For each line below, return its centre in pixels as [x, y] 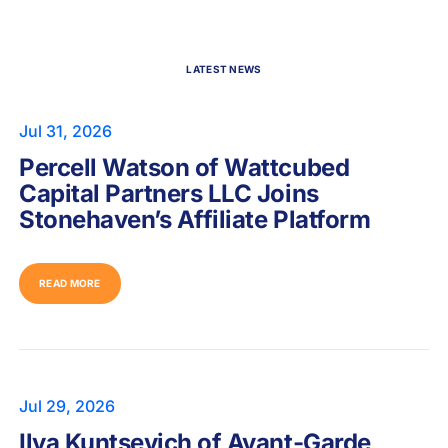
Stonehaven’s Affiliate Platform [195, 219]
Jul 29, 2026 [67, 406]
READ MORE [70, 283]
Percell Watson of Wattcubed [184, 167]
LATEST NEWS [224, 69]
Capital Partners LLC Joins [169, 193]
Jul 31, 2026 [66, 131]
